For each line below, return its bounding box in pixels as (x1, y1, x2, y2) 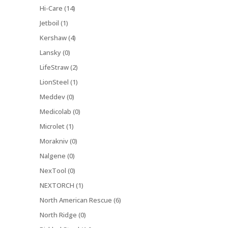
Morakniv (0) (40, 136, 77, 146)
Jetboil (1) (40, 18, 68, 28)
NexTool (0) (40, 166, 75, 176)
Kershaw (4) (40, 33, 76, 43)
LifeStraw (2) (40, 63, 78, 72)
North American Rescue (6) (40, 195, 121, 205)
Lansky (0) (40, 48, 70, 58)
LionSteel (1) (40, 77, 78, 87)
